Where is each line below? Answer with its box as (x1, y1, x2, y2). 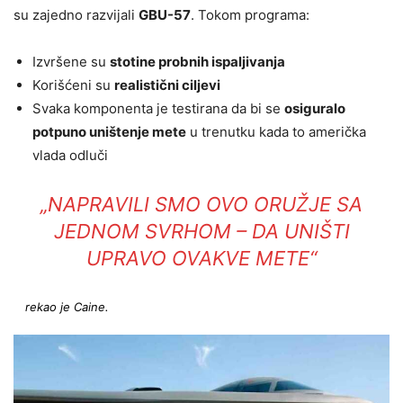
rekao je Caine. (24, 300, 109, 315)
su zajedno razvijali (13, 6, 139, 24)
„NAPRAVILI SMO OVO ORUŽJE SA (40, 193, 363, 217)
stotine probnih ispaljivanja (110, 53, 285, 71)
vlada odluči (32, 147, 108, 165)
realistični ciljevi (114, 76, 220, 94)
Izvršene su (32, 53, 110, 71)
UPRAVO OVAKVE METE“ (86, 246, 317, 271)
